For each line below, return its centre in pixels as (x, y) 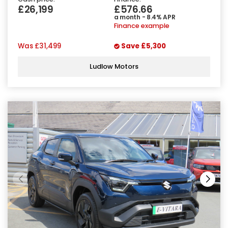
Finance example (142, 25)
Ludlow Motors (114, 67)
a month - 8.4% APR (145, 17)
